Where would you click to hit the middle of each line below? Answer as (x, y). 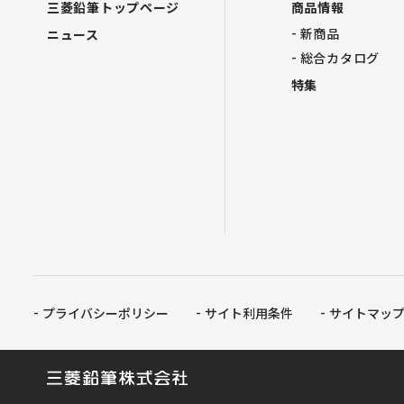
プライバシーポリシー (106, 313)
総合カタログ (340, 58)
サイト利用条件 (249, 313)
